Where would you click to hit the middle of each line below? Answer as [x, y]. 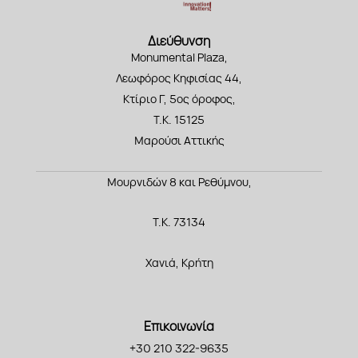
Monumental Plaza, [179, 58]
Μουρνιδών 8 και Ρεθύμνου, [179, 181]
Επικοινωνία [179, 326]
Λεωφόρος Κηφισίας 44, [179, 78]
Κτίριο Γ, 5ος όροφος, [179, 99]
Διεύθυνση [179, 41]
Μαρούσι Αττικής [179, 141]
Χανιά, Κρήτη [179, 262]
